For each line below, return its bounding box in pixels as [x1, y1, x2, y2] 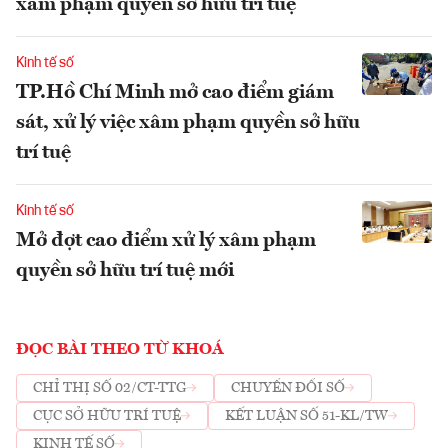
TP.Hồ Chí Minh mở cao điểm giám [16, 82, 334, 103]
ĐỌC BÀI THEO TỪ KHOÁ [16, 341, 224, 358]
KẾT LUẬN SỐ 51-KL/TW [225, 409, 388, 424]
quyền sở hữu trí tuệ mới [16, 260, 234, 281]
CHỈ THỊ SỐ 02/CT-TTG [33, 381, 187, 396]
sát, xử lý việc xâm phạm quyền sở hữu [16, 112, 360, 133]
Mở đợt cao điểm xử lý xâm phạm [16, 230, 316, 251]
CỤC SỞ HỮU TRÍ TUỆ [33, 409, 181, 424]
